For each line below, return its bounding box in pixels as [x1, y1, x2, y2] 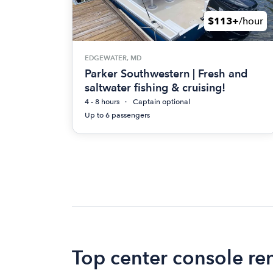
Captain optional [133, 97, 190, 106]
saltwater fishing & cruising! [85, 80, 225, 94]
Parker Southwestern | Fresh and [85, 66, 247, 80]
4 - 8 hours [85, 97, 119, 106]
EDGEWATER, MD [85, 54, 141, 62]
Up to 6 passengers [85, 110, 150, 119]
